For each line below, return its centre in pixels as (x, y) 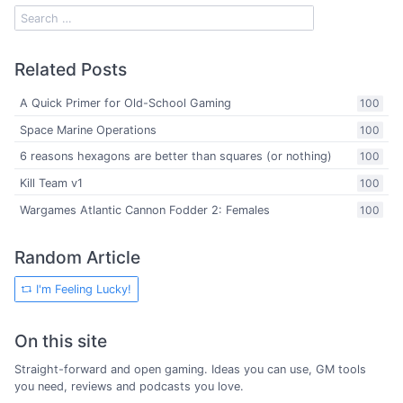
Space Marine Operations (89, 130)
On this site (61, 341)
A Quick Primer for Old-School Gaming (126, 103)
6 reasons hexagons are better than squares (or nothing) (176, 157)
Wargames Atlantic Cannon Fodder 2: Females (145, 210)
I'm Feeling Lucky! (82, 290)
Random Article (77, 257)
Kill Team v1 (52, 184)
